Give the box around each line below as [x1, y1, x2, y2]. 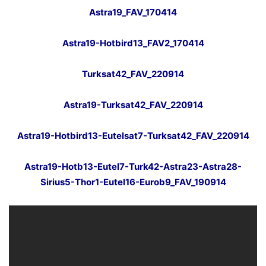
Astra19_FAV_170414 [89, 7, 177, 18]
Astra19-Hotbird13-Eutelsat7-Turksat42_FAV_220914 [17, 130, 249, 141]
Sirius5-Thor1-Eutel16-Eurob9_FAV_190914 [40, 176, 226, 188]
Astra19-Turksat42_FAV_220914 [63, 99, 203, 110]
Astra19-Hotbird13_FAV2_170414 [62, 37, 204, 49]
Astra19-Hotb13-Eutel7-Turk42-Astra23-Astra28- [24, 161, 242, 172]
